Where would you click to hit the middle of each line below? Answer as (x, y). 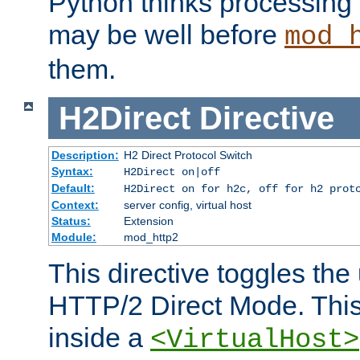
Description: (85, 155)
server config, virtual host (187, 205)
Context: (75, 205)
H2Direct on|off (172, 172)
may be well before (166, 34)
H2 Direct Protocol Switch (188, 155)
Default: (73, 188)
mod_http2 (151, 237)
